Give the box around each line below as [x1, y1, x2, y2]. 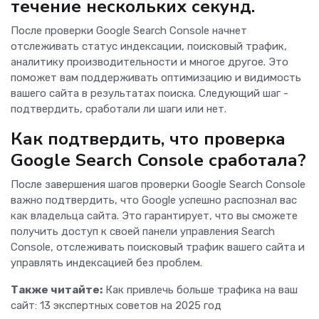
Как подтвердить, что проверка [11, 127, 286, 152]
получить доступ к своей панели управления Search [11, 225, 275, 239]
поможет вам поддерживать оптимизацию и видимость [11, 71, 301, 85]
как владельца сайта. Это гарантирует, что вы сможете [11, 209, 298, 223]
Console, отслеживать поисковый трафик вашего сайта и [11, 241, 305, 254]
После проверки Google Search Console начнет [11, 24, 247, 38]
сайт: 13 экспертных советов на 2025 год [11, 299, 224, 313]
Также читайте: [11, 283, 103, 297]
